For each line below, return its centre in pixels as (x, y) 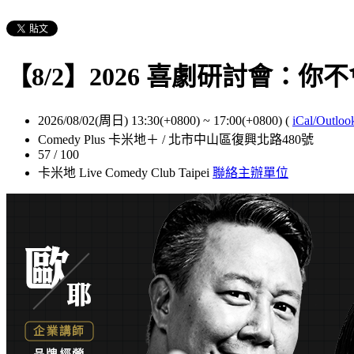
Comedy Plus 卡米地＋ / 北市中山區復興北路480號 (176, 139)
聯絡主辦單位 (250, 172)
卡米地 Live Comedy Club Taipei (125, 172)
